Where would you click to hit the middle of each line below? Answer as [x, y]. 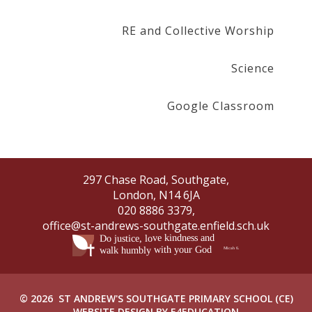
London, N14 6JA [156, 195]
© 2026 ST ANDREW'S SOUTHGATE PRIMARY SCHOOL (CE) [156, 299]
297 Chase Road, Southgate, [156, 179]
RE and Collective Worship [198, 30]
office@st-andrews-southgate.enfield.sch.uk [156, 225]
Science [252, 68]
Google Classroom [220, 106]
